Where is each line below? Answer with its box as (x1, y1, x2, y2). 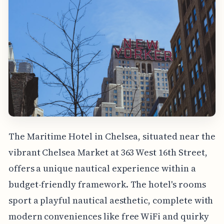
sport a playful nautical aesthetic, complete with (8, 194, 213, 207)
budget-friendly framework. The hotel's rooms (8, 178, 206, 191)
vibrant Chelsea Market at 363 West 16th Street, (8, 146, 207, 159)
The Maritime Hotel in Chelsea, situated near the (8, 130, 215, 143)
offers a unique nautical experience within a (8, 162, 196, 175)
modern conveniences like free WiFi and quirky (8, 210, 209, 223)
